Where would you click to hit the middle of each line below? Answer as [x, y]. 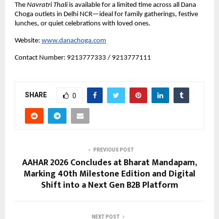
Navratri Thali [47, 5]
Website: [27, 41]
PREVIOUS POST [113, 150]
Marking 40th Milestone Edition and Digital [109, 174]
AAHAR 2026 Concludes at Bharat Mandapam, [109, 163]
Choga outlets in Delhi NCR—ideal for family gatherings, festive [106, 15]
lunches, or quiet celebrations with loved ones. [83, 24]
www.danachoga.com [74, 41]
